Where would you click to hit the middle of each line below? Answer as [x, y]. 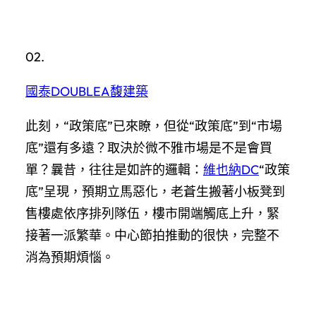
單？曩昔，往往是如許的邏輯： [114, 169]
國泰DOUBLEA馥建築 [87, 91]
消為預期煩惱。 [70, 257]
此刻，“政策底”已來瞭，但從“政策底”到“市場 [154, 126]
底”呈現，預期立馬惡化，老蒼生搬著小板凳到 [155, 191]
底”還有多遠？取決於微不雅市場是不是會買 [149, 147]
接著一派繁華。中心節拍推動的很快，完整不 [152, 235]
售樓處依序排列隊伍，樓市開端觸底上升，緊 [152, 213]
